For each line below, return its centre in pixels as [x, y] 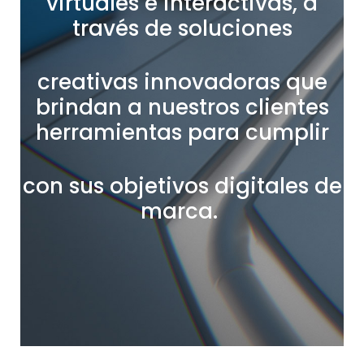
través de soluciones [182, 28]
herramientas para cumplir [182, 132]
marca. [179, 211]
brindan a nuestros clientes [182, 107]
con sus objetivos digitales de [182, 186]
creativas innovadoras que [182, 82]
